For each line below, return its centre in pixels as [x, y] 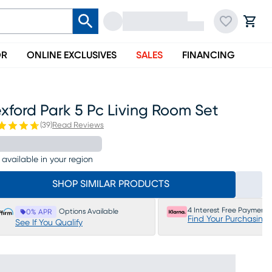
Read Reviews [78, 125]
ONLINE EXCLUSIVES [72, 55]
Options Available [89, 211]
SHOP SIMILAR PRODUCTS [110, 184]
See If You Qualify [49, 223]
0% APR [39, 212]
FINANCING [209, 55]
